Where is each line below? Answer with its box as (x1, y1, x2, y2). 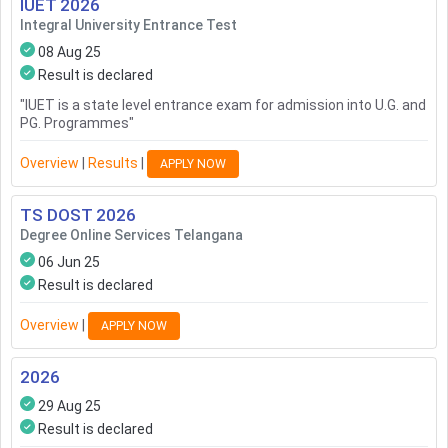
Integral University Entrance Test (20, 17, 237, 34)
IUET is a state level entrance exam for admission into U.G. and (25, 97, 426, 114)
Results (88, 154, 138, 171)
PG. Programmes (20, 115, 129, 132)
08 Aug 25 (38, 44, 101, 61)
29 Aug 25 (38, 398, 101, 415)
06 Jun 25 (38, 254, 100, 271)
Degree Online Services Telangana (20, 227, 243, 244)
